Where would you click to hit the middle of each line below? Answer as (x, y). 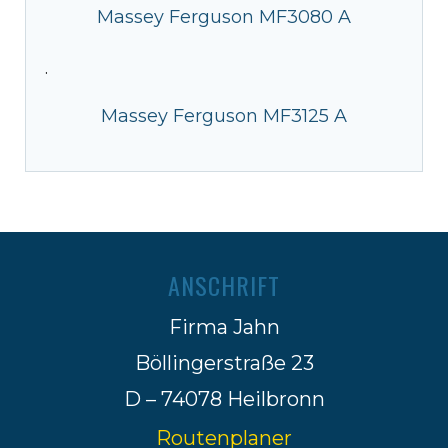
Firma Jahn (224, 326)
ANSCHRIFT (224, 284)
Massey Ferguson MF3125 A (224, 115)
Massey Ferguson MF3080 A (224, 16)
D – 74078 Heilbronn (224, 398)
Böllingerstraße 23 (224, 362)
